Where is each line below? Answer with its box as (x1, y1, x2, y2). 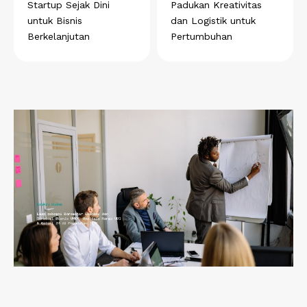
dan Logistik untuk (171, 14, 256, 26)
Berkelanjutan (27, 30, 90, 42)
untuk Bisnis (27, 14, 82, 26)
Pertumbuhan (171, 30, 232, 42)
